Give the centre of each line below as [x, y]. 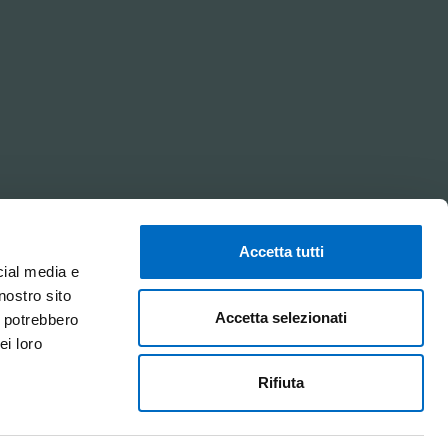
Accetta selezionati [281, 317]
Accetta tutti [281, 251]
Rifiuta [281, 382]
